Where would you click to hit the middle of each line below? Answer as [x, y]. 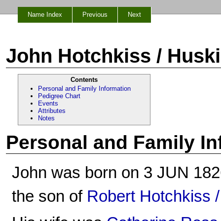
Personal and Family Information [84, 89]
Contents [84, 80]
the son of [49, 196]
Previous [95, 15]
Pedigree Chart [59, 96]
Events [48, 103]
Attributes [52, 111]
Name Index [45, 15]
